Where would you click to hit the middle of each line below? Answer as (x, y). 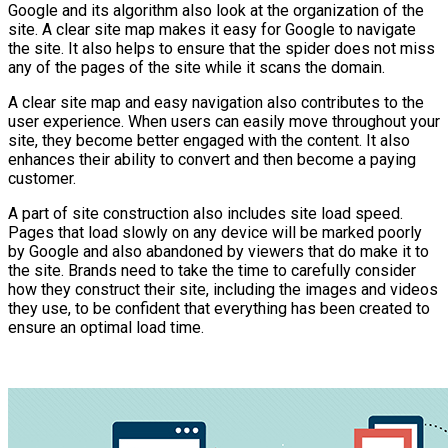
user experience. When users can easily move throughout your (224, 121)
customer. (42, 178)
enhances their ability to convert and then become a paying (212, 159)
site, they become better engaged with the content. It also (209, 140)
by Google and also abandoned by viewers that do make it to (218, 251)
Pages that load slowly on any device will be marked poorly (215, 232)
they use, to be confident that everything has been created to (219, 308)
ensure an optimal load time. (106, 327)
